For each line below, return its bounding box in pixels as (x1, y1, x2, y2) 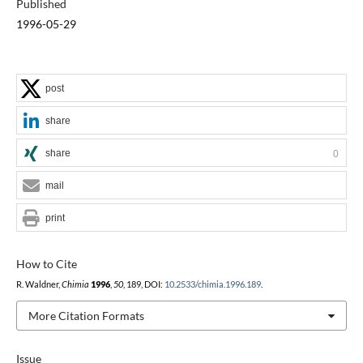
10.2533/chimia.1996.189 (164, 279, 261, 289)
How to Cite (15, 256, 77, 271)
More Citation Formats (28, 308, 144, 322)
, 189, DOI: (122, 279, 164, 289)
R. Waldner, (15, 279, 62, 289)
